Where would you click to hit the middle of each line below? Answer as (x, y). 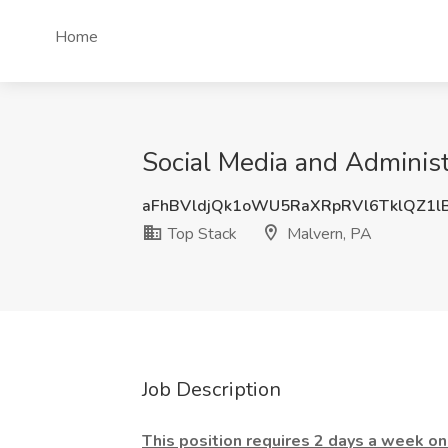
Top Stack (200, 234)
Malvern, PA (327, 234)
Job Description (211, 389)
